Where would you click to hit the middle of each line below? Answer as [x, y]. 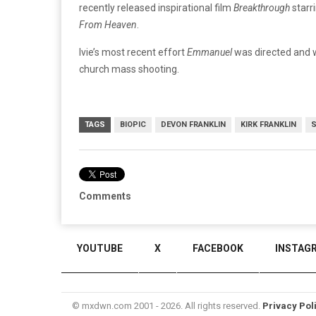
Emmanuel [209, 52]
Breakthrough [262, 7]
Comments [105, 196]
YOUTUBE [100, 248]
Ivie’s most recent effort [133, 52]
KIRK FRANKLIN [268, 124]
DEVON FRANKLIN [193, 124]
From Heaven [108, 24]
